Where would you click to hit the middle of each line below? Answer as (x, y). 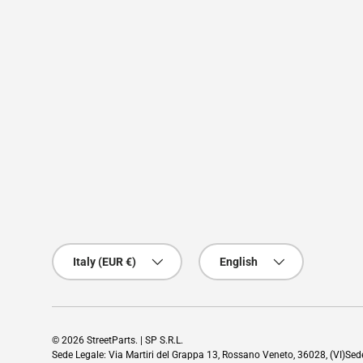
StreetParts (111, 341)
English (239, 262)
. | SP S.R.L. (159, 341)
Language (224, 252)
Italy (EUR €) (105, 262)
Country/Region (92, 252)
